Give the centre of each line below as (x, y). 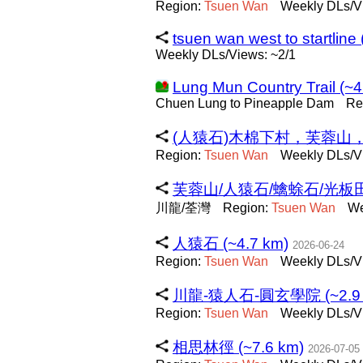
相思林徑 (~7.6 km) (238, 347)
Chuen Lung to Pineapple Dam (245, 103)
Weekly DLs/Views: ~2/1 (226, 55)
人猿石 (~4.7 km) (231, 243)
